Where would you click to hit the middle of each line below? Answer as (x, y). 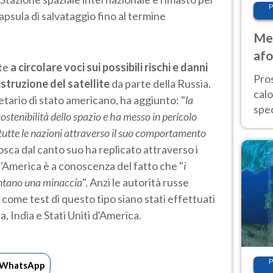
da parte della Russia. (160, 83)
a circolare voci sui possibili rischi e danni (109, 67)
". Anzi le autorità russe (136, 182)
